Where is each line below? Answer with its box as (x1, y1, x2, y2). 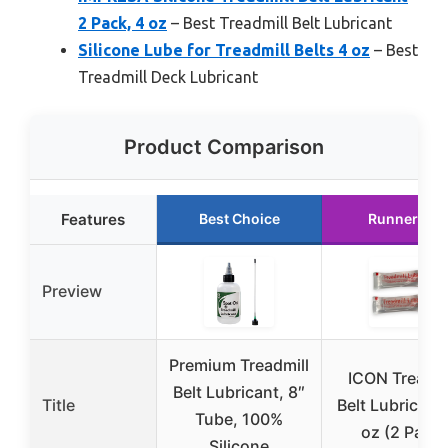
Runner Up (368, 210, 440, 228)
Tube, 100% (195, 409, 283, 430)
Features (61, 210, 125, 230)
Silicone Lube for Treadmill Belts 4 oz (78, 41, 370, 60)
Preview (42, 281, 102, 302)
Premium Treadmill (169, 355, 309, 376)
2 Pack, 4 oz (78, 14, 167, 33)
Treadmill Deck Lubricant (78, 68, 258, 87)
